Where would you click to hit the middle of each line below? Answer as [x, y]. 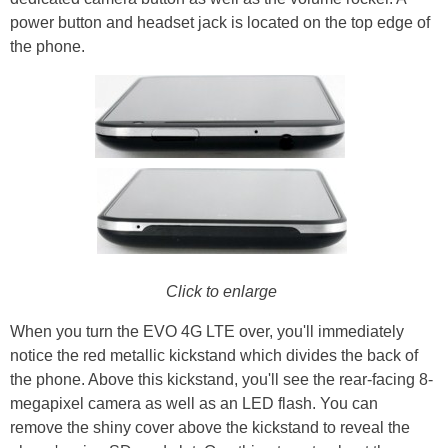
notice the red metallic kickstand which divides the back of [214, 356]
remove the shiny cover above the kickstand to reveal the [210, 428]
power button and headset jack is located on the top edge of [220, 23]
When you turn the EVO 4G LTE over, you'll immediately [207, 332]
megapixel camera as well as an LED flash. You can [194, 404]
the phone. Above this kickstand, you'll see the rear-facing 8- [221, 380]
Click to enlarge [221, 292]
